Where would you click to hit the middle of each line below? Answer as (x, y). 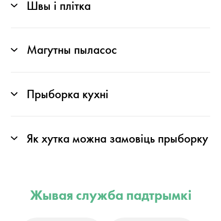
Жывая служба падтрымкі (110, 195)
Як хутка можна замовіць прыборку (117, 138)
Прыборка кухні (67, 94)
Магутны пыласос (72, 50)
